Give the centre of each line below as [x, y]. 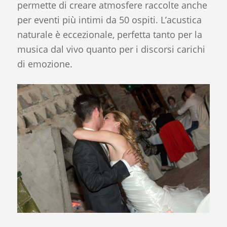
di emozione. [45, 64]
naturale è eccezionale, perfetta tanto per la [109, 34]
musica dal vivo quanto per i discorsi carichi [111, 49]
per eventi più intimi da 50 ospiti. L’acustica [109, 20]
